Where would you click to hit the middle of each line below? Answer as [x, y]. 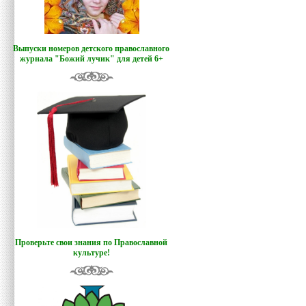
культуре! [92, 253]
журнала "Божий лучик [65, 59]
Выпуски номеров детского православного [92, 49]
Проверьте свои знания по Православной [92, 243]
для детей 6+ [140, 59]
